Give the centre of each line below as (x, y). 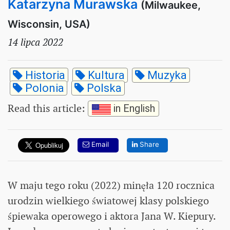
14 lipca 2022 (35, 42)
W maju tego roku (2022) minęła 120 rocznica (111, 185)
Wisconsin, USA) (49, 24)
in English (133, 108)
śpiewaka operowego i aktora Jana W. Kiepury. (112, 216)
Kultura (105, 75)
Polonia (43, 88)
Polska (103, 88)
